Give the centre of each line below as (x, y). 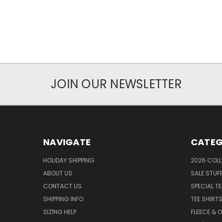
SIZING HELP (60, 212)
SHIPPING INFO (63, 199)
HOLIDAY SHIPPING (69, 160)
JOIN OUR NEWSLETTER (116, 84)
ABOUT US (58, 173)
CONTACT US (62, 186)
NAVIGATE (67, 142)
